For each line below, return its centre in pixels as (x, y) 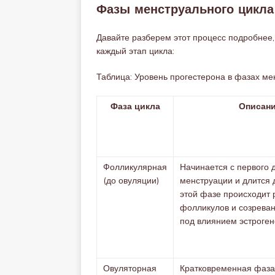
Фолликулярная (135, 167)
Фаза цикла (135, 106)
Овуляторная (130, 268)
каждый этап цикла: (135, 51)
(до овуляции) (131, 180)
